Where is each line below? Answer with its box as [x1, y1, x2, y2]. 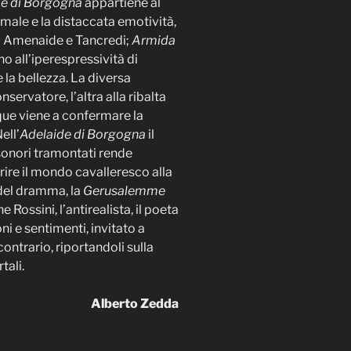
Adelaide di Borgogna [20, 126, 148, 142]
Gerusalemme [83, 183, 165, 198]
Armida [132, 32, 175, 48]
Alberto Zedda [91, 295, 179, 311]
